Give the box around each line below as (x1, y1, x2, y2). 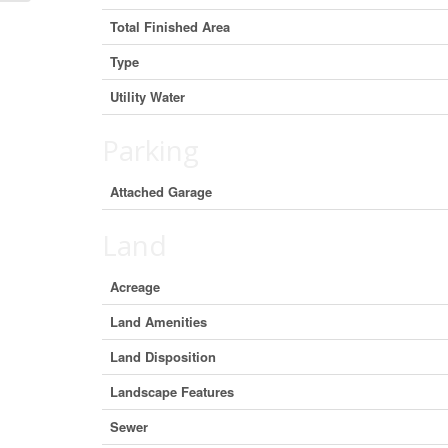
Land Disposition (110, 347, 216, 366)
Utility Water (110, 87, 185, 106)
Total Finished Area (110, 17, 230, 36)
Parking (102, 131, 199, 169)
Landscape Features (110, 382, 234, 401)
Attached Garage (110, 182, 212, 201)
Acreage (110, 277, 160, 296)
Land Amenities (110, 312, 207, 331)
